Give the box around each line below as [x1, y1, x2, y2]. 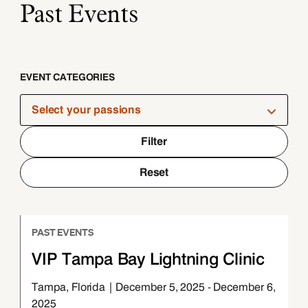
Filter [141, 134, 167, 148]
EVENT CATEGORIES [20, 71, 115, 82]
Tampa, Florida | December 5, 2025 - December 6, [32, 280, 276, 294]
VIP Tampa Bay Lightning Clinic [32, 248, 265, 269]
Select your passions [32, 102, 141, 116]
